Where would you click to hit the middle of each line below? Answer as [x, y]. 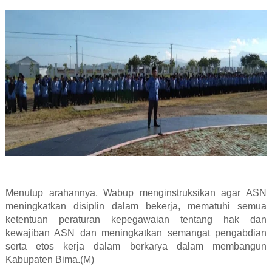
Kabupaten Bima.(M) [49, 260]
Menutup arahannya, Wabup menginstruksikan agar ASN [136, 193]
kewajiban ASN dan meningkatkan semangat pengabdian [136, 233]
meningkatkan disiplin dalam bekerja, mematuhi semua [136, 206]
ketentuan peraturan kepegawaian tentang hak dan [136, 220]
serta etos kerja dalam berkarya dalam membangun [136, 246]
